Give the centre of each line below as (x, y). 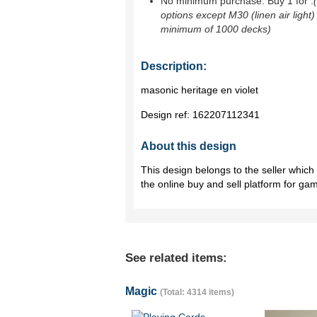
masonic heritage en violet (200, 90)
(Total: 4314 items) (197, 292)
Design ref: (167, 115)
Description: (174, 66)
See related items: (176, 258)
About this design (189, 146)
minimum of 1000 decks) (216, 29)
